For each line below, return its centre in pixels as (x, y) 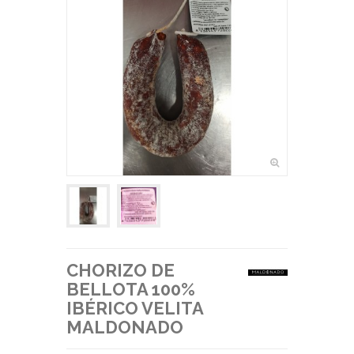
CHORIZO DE (121, 270)
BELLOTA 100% (131, 289)
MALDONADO (125, 327)
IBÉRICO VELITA (135, 308)
